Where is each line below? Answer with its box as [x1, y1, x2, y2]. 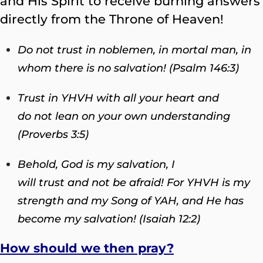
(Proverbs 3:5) [18, 127, 89, 141]
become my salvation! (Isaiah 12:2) [18, 212, 200, 225]
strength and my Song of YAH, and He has [18, 194, 244, 207]
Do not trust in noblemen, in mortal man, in [18, 43, 251, 56]
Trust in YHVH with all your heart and [18, 91, 219, 104]
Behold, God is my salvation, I [18, 157, 175, 171]
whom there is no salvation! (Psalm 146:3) [18, 61, 239, 75]
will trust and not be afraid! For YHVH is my [18, 176, 250, 189]
